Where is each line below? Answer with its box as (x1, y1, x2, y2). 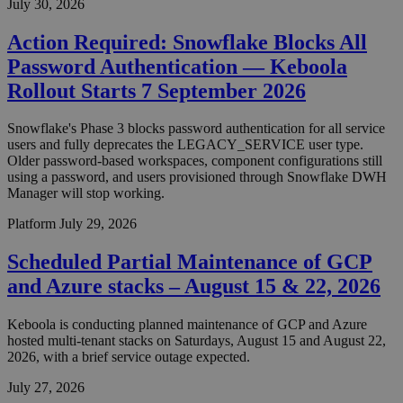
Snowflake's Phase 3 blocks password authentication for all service (7, 121, 385, 137)
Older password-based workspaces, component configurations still (7, 153, 382, 169)
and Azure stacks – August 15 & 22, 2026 (7, 274, 381, 299)
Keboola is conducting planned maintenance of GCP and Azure (7, 317, 367, 333)
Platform (7, 216, 56, 232)
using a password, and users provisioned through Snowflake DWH (7, 169, 387, 185)
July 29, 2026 (59, 216, 137, 232)
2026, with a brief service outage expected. (7, 349, 250, 365)
